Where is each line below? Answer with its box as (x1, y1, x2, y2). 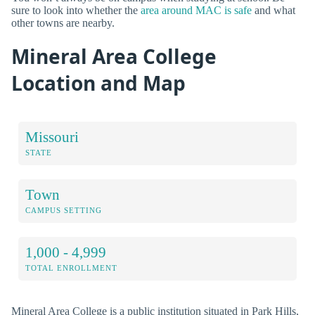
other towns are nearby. (11, 16, 115, 29)
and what (252, 4, 295, 16)
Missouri (25, 128, 79, 145)
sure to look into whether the (11, 4, 141, 16)
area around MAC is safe (141, 4, 252, 16)
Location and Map (11, 69, 186, 96)
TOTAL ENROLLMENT (25, 263, 117, 272)
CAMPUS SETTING (25, 205, 102, 214)
